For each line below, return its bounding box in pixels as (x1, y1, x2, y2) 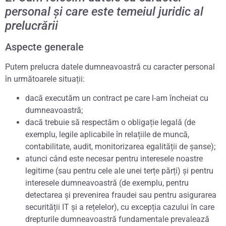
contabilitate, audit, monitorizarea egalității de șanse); (25, 142, 215, 152)
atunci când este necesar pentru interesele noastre (25, 154, 203, 164)
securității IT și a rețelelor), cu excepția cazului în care (25, 202, 214, 212)
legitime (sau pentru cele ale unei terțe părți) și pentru (25, 166, 213, 176)
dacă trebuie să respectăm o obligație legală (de (25, 118, 195, 128)
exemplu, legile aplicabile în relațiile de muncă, (25, 130, 189, 140)
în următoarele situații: (5, 74, 85, 84)
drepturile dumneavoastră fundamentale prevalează (25, 214, 209, 224)
